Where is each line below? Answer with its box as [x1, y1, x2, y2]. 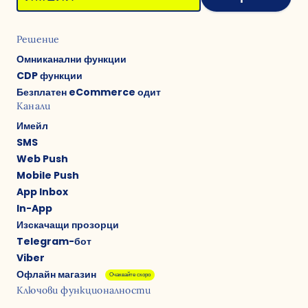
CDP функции [16, 69, 82, 82]
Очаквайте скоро [109, 271, 151, 278]
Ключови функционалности [16, 284, 151, 296]
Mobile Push [16, 168, 79, 182]
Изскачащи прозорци [16, 218, 119, 232]
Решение [16, 33, 60, 45]
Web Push [16, 152, 68, 166]
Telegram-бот [16, 234, 91, 248]
